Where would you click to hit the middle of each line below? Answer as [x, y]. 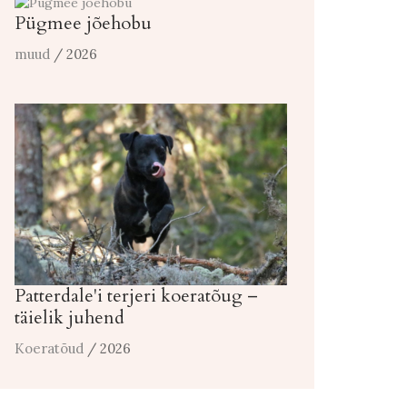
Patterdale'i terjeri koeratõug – [136, 295]
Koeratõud [49, 348]
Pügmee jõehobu [83, 24]
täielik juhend [69, 317]
